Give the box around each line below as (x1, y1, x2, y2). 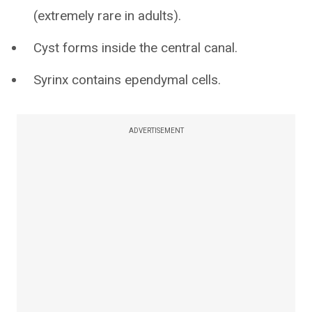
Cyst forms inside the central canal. (33, 40, 237, 56)
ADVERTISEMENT (128, 127, 184, 134)
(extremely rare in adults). (33, 8, 181, 24)
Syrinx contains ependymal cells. (33, 72, 221, 88)
